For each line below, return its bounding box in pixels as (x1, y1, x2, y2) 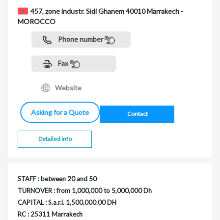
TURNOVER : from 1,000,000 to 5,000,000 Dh (18, 186, 152, 194)
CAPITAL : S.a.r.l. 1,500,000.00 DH (18, 198, 116, 206)
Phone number (56, 35, 105, 43)
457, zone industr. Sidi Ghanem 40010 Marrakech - (30, 7, 183, 15)
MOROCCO (18, 17, 55, 26)
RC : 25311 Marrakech (18, 210, 82, 218)
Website (55, 83, 82, 92)
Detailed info (38, 135, 72, 143)
